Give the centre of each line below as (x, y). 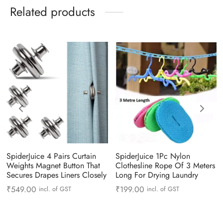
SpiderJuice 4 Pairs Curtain (51, 156)
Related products (53, 12)
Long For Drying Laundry (157, 175)
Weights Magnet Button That (53, 166)
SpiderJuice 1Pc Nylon (153, 156)
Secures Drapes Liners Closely (56, 175)
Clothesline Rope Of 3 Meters (165, 166)
